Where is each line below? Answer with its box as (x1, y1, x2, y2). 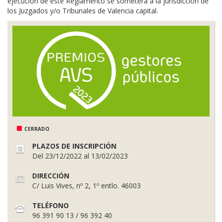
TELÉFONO (32, 200, 69, 210)
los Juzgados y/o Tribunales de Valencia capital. (7, 6, 158, 16)
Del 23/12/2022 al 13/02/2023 (32, 151, 128, 161)
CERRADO (24, 125, 50, 132)
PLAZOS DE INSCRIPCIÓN (32, 141, 116, 151)
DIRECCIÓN (32, 170, 69, 180)
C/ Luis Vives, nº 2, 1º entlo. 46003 (32, 180, 141, 190)
